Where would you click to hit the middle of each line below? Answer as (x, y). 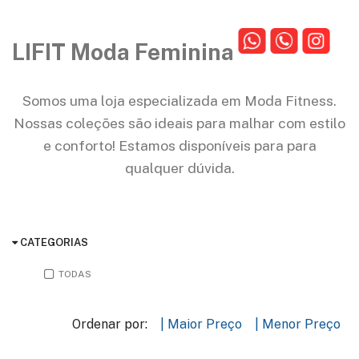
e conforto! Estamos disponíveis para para (179, 145)
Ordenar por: (110, 324)
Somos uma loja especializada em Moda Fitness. (179, 101)
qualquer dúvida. (179, 168)
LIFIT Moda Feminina (123, 51)
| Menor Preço (298, 324)
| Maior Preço (201, 324)
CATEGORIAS (53, 242)
